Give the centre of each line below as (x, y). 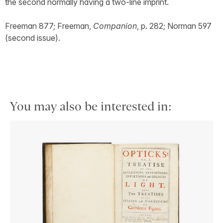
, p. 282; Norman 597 (174, 26)
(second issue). (33, 38)
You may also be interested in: (91, 106)
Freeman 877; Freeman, (49, 26)
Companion (115, 26)
